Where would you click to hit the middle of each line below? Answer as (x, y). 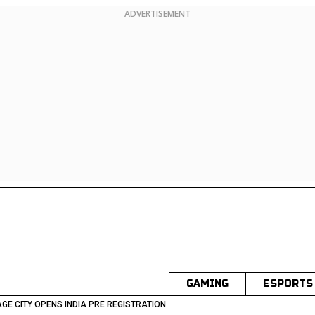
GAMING (207, 284)
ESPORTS (288, 284)
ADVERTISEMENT (157, 14)
